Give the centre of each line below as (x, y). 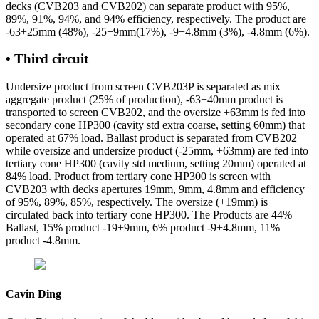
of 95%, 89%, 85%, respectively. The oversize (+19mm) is (137, 202)
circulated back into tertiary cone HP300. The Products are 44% (149, 215)
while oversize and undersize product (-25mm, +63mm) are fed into (157, 151)
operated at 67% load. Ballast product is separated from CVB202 (151, 138)
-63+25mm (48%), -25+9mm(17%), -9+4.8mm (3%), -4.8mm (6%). (158, 31)
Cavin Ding (33, 294)
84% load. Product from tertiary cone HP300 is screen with (138, 177)
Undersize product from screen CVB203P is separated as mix (143, 87)
